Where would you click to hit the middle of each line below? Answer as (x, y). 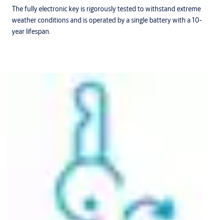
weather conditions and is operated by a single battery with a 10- (107, 20)
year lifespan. (31, 32)
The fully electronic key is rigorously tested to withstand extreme (106, 9)
